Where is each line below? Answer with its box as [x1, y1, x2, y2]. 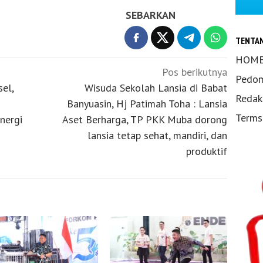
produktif [186, 144, 228, 159]
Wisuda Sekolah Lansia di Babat [85, 81, 228, 95]
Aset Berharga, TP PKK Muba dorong [62, 113, 228, 127]
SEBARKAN [126, 8, 176, 22]
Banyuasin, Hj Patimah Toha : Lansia [67, 97, 228, 111]
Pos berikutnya [162, 65, 228, 79]
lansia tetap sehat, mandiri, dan [87, 129, 228, 143]
